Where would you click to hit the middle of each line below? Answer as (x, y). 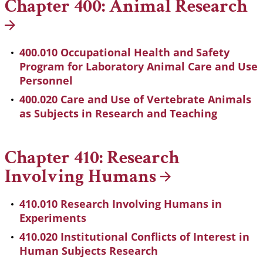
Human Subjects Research (89, 251)
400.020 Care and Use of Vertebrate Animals (135, 100)
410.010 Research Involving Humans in (121, 204)
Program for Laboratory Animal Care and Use (139, 67)
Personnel (46, 81)
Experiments (53, 218)
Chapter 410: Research (92, 158)
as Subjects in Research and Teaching (118, 114)
